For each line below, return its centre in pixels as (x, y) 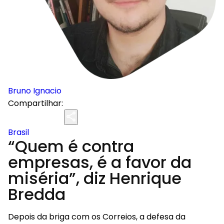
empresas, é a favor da (100, 162)
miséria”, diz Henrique (95, 178)
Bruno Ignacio (35, 91)
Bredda (37, 194)
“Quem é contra (71, 146)
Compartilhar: (35, 103)
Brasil (18, 132)
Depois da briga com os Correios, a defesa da (97, 217)
